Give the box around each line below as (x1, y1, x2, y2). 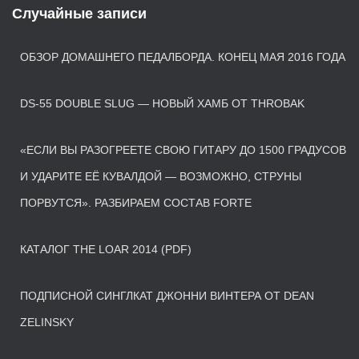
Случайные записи (12, 6, 147, 22)
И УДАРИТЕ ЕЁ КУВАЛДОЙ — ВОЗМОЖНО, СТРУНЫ (20, 170, 301, 184)
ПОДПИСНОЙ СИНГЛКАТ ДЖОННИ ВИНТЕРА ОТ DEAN (20, 289, 314, 303)
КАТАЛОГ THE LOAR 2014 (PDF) (20, 243, 192, 256)
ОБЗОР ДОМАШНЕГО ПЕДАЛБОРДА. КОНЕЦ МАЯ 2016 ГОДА (20, 50, 345, 64)
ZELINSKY (20, 316, 74, 329)
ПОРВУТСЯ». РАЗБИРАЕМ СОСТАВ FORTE (20, 196, 252, 210)
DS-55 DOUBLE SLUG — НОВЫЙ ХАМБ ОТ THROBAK (20, 97, 305, 111)
